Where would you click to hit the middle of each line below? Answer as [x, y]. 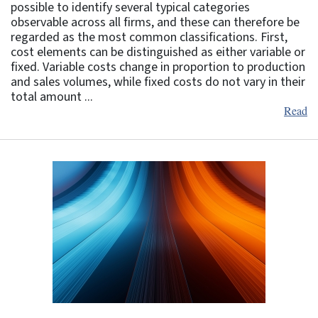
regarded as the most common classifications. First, [149, 37]
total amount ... [52, 97]
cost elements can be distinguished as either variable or [158, 52]
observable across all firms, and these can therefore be [155, 22]
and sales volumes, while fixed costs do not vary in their [158, 82]
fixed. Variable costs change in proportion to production [158, 67]
